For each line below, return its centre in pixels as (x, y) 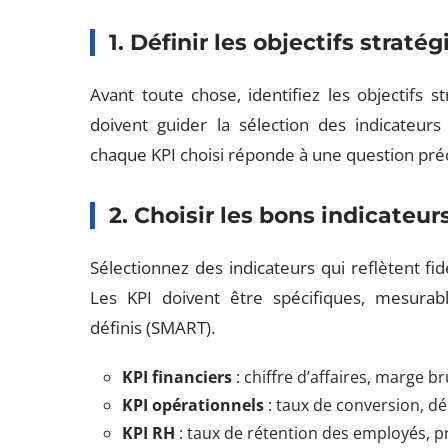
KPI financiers (177, 377)
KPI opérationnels (193, 405)
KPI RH (149, 433)
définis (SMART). (153, 327)
